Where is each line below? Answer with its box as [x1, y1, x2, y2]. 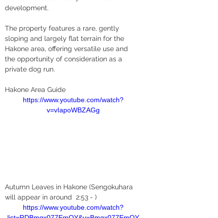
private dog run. [5, 65, 55, 73]
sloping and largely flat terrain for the [5, 35, 126, 42]
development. [5, 4, 49, 12]
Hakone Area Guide [5, 86, 66, 93]
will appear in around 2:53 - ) [5, 193, 97, 201]
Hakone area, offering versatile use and [5, 45, 130, 53]
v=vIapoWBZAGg [46, 106, 100, 114]
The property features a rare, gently [5, 24, 121, 32]
